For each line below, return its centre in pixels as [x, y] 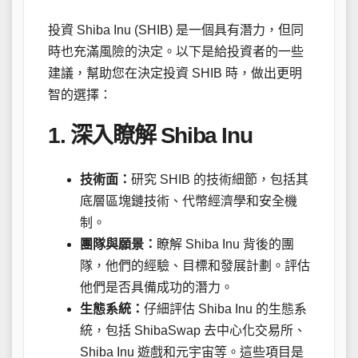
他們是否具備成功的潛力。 [157, 287]
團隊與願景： [118, 244]
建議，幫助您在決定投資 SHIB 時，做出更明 [175, 74]
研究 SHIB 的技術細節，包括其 [220, 179]
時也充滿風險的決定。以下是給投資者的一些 [176, 52]
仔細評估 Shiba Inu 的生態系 [225, 308]
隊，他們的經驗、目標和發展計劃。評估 [195, 265]
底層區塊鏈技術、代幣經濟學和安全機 [189, 201]
